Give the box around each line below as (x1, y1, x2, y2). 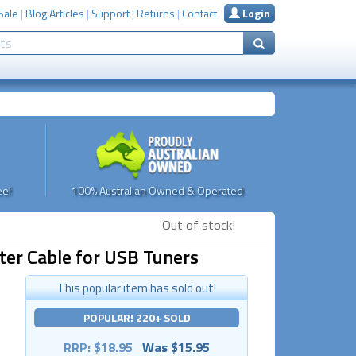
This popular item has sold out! (57, 278, 217, 297)
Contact (182, 5, 217, 21)
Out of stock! (162, 215, 235, 234)
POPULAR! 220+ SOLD (83, 308, 191, 326)
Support (91, 5, 130, 21)
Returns (137, 5, 175, 21)
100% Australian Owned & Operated (72, 181, 244, 199)
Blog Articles (25, 5, 84, 21)
